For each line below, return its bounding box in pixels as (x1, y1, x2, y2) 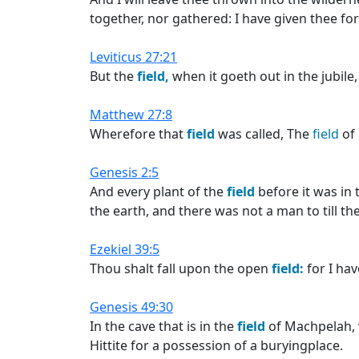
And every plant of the (90, 183, 227, 200)
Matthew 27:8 (90, 106, 172, 123)
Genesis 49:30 (90, 298, 173, 316)
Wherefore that (90, 125, 187, 143)
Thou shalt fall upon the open (90, 260, 272, 277)
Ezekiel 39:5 (90, 240, 159, 258)
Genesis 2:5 (90, 163, 159, 181)
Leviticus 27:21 (90, 48, 177, 66)
